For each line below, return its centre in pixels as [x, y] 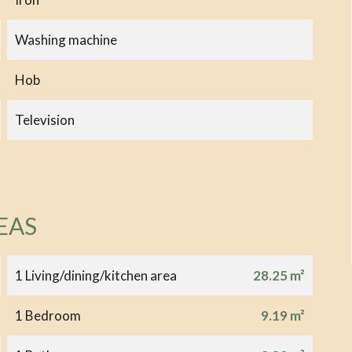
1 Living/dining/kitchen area [95, 275]
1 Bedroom [48, 315]
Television [44, 119]
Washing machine [66, 39]
